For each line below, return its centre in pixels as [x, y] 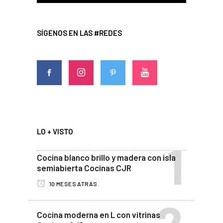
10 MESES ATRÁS [73, 183]
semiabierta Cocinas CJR [84, 167]
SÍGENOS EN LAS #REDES [79, 33]
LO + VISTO [55, 131]
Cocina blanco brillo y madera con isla [106, 157]
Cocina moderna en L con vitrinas [99, 214]
